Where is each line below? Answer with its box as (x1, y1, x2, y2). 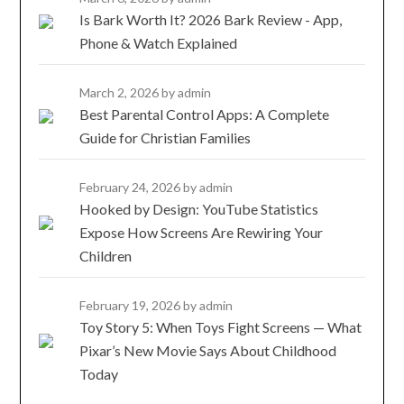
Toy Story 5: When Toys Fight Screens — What (79, 318, 363, 336)
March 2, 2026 (79, 85, 162, 101)
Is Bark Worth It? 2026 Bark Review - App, (79, 11, 343, 29)
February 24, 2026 (79, 179, 184, 196)
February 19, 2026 (79, 298, 184, 314)
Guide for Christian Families (79, 129, 252, 147)
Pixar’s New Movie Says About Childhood (79, 342, 337, 360)
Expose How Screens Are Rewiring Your (79, 224, 324, 242)
